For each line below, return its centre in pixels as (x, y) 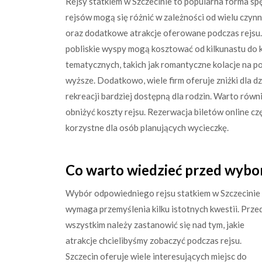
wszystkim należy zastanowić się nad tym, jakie (155, 225)
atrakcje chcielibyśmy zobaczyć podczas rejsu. (154, 240)
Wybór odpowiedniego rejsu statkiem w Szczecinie (163, 193)
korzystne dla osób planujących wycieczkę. (147, 127)
